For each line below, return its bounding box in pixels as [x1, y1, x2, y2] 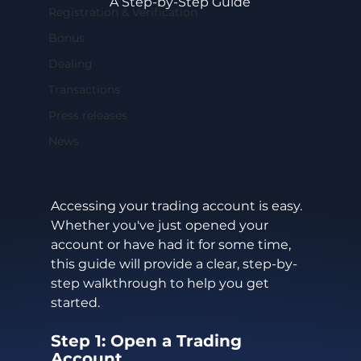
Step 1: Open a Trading [50, 331, 247, 351]
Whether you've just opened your [50, 218, 272, 234]
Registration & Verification [48, 5, 197, 19]
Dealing [48, 56, 93, 71]
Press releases [48, 108, 127, 122]
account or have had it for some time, [50, 237, 294, 253]
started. [50, 295, 100, 311]
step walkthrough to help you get [50, 276, 272, 292]
